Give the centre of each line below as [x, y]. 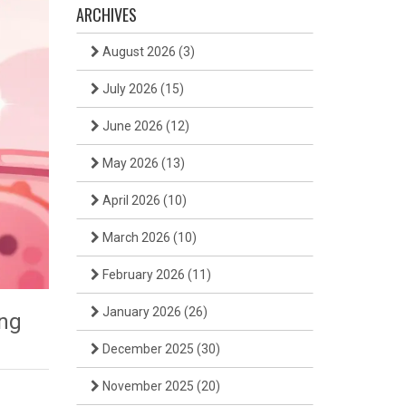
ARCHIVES [106, 14]
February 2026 [143, 275]
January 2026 [141, 312]
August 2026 [139, 52]
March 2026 [136, 237]
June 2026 [132, 126]
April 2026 [131, 200]
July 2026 [130, 89]
